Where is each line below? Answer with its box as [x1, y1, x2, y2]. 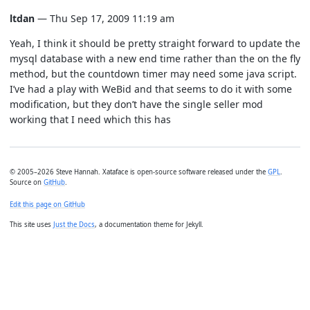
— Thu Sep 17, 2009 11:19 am [35, 12, 174, 25]
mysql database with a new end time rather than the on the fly [10, 52, 300, 65]
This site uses [10, 219, 53, 229]
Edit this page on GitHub [10, 199, 85, 209]
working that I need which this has [10, 113, 171, 126]
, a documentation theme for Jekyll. [95, 219, 203, 229]
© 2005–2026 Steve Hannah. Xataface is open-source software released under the [10, 167, 268, 176]
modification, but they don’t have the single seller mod [10, 98, 263, 111]
